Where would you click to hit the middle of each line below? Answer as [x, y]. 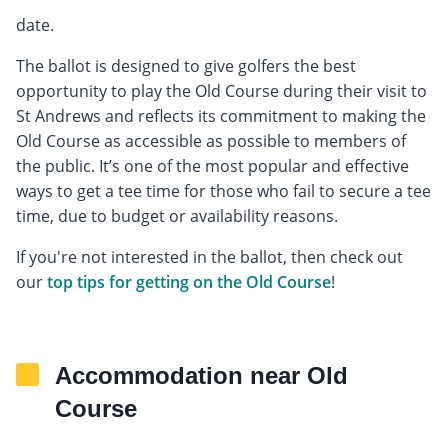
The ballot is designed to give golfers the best [186, 65]
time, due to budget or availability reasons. [177, 215]
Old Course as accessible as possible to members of [211, 140]
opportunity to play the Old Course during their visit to [221, 90]
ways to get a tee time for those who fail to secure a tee [223, 190]
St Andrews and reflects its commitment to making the [221, 115]
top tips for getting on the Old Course [189, 281]
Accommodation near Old [201, 375]
